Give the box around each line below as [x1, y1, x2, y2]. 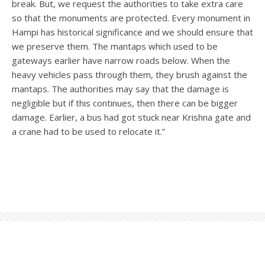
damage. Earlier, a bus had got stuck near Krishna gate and [12, 111, 251, 123]
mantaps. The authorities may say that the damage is [12, 82, 229, 95]
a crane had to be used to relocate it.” [12, 125, 165, 137]
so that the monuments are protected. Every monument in [12, 11, 250, 24]
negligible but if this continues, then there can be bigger [12, 96, 238, 109]
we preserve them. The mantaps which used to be [12, 40, 218, 52]
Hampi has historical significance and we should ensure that [12, 25, 253, 38]
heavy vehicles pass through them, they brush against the [12, 68, 247, 80]
